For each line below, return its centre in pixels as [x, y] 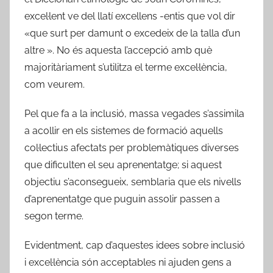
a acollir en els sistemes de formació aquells [124, 130]
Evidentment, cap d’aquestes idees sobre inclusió [135, 245]
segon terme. [54, 216]
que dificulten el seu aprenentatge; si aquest [123, 165]
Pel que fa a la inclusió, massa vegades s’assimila [134, 113]
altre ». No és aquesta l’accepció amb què [118, 50]
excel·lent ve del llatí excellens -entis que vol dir [130, 16]
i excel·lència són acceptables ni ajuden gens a [128, 262]
